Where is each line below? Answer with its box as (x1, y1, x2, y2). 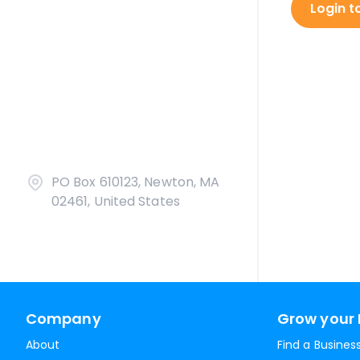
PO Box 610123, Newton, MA (51, 173, 220, 191)
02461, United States (51, 192, 180, 211)
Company (26, 309, 101, 329)
